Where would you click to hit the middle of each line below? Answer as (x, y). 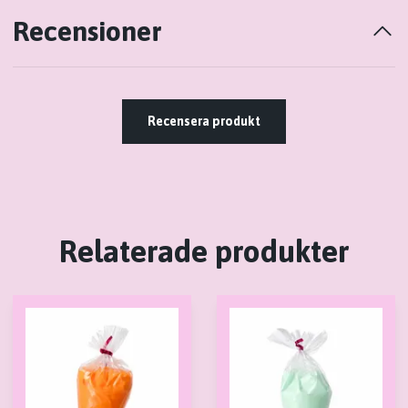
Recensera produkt (204, 121)
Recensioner (87, 31)
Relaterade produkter (204, 251)
